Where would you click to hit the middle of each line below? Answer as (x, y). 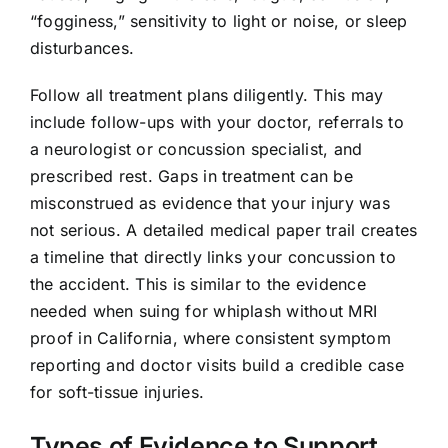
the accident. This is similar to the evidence (197, 284)
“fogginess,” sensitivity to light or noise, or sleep (218, 21)
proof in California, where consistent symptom (210, 338)
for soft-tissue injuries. (116, 392)
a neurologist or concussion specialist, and (196, 149)
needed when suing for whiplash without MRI (203, 311)
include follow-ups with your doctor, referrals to (216, 122)
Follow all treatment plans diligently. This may (206, 95)
